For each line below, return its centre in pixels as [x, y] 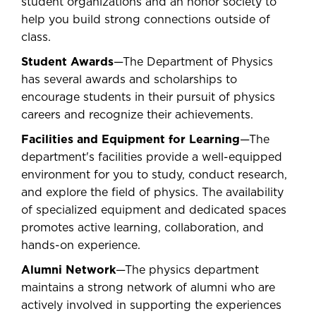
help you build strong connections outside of [146, 20]
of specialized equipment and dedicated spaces [154, 210]
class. [36, 37]
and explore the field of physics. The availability [152, 193]
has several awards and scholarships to [129, 80]
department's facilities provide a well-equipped [152, 157]
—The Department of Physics [193, 62]
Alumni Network [68, 270]
